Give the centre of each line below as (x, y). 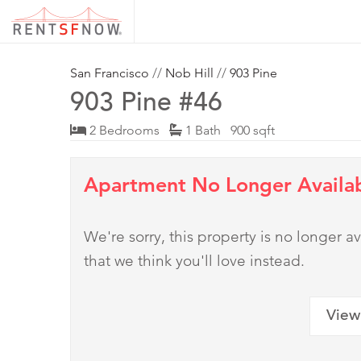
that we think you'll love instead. (194, 261)
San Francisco (110, 73)
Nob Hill (189, 73)
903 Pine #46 (146, 105)
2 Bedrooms (128, 131)
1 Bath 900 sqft (228, 131)
